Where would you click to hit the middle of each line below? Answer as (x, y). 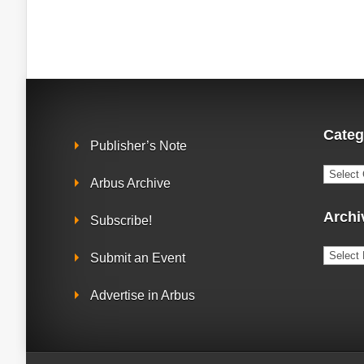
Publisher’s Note (139, 146)
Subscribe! (121, 221)
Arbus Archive (130, 184)
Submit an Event (138, 258)
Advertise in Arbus (143, 296)
